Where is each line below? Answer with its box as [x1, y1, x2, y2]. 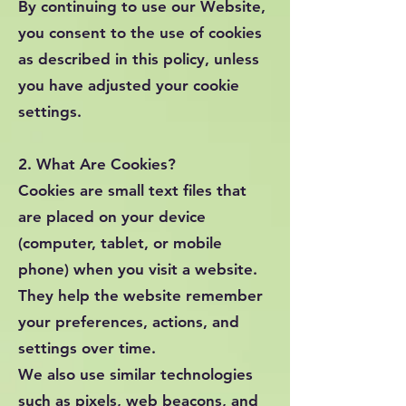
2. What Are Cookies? [18, 155, 176, 173]
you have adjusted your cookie [18, 76, 239, 94]
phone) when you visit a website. [18, 260, 257, 278]
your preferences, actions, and [18, 313, 239, 331]
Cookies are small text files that [18, 181, 246, 199]
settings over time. [18, 339, 156, 357]
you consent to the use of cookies [18, 24, 262, 42]
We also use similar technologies [18, 365, 253, 383]
